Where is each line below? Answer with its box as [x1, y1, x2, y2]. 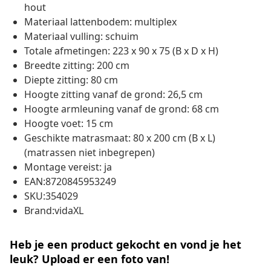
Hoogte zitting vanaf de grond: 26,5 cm [24, 88, 203, 102]
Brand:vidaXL [24, 204, 83, 218]
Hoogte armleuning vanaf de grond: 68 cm [24, 102, 219, 116]
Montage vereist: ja [24, 160, 112, 174]
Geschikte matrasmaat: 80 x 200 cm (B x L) [24, 131, 215, 145]
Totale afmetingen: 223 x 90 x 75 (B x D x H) [24, 44, 218, 58]
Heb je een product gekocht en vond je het [10, 237, 241, 252]
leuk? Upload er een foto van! [10, 252, 169, 267]
